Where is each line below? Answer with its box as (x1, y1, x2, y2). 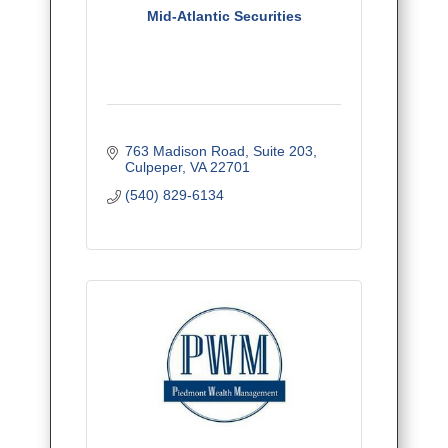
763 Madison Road (124, 143, 245, 160)
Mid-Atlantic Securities (146, 8, 302, 25)
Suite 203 (252, 143, 313, 160)
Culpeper (124, 159, 182, 176)
